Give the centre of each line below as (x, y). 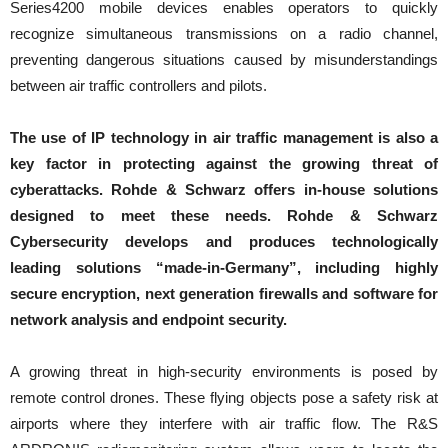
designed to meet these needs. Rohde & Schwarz (224, 216)
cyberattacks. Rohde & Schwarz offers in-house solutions (224, 190)
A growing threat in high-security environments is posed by (224, 372)
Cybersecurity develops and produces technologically (224, 242)
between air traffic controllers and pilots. (138, 86)
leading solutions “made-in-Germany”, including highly (224, 268)
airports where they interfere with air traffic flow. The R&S (224, 424)
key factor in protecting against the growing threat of (224, 164)
